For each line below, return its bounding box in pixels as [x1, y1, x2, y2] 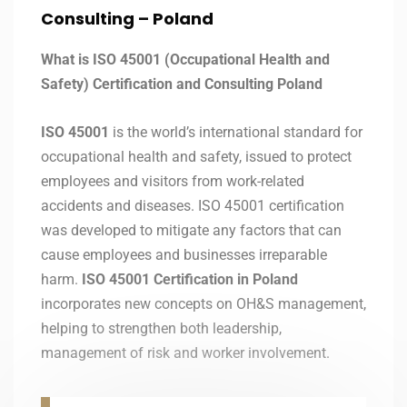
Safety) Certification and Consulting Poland [41, 75, 323, 94]
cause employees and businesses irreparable [41, 246, 327, 264]
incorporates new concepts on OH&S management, [41, 295, 366, 313]
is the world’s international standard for [113, 124, 362, 142]
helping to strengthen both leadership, [41, 320, 282, 338]
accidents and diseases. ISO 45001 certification [41, 197, 344, 215]
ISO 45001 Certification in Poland [82, 271, 298, 289]
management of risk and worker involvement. [41, 344, 330, 362]
